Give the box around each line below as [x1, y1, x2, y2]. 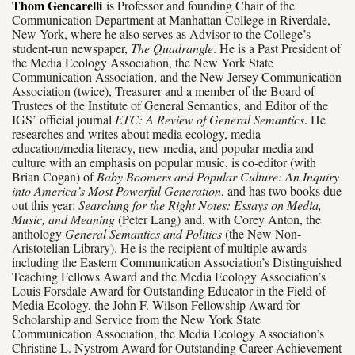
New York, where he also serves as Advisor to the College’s [12, 25, 311, 42]
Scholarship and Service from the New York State [12, 310, 261, 327]
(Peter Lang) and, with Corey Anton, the [118, 210, 321, 227]
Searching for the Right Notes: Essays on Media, [78, 196, 322, 213]
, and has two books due [221, 181, 342, 199]
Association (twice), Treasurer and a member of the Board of [12, 82, 315, 99]
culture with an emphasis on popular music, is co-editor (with [12, 153, 316, 170]
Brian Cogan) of [12, 167, 94, 185]
